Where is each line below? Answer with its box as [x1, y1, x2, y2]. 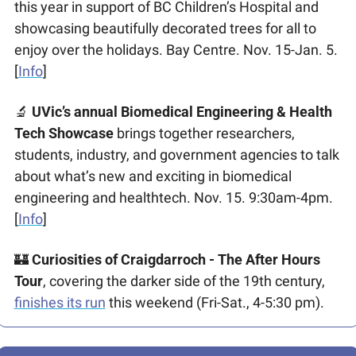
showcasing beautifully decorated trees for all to [14, 20, 316, 37]
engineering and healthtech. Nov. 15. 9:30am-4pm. [14, 189, 333, 207]
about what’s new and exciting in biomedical [14, 168, 292, 185]
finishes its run [14, 294, 106, 311]
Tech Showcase [14, 125, 114, 142]
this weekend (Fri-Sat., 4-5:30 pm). [105, 294, 324, 311]
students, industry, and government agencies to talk [14, 146, 339, 164]
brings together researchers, [113, 125, 295, 142]
